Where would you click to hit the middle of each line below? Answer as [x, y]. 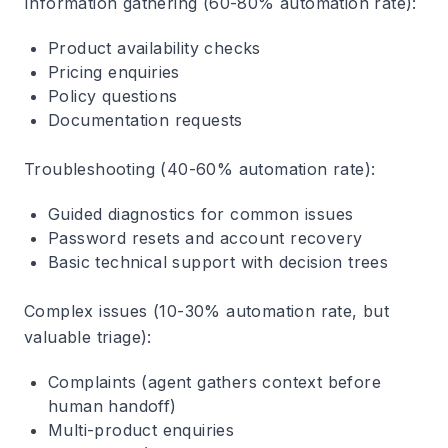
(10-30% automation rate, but [268, 311]
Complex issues [86, 311]
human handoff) [112, 406]
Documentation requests [145, 120]
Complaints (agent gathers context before [214, 382]
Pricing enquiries [114, 72]
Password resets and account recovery [205, 238]
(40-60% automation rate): [265, 169]
